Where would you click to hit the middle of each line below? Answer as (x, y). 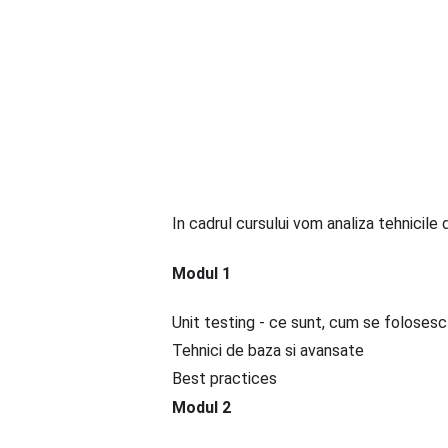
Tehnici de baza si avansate (268, 350)
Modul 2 (201, 407)
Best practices (224, 378)
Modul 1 (201, 273)
